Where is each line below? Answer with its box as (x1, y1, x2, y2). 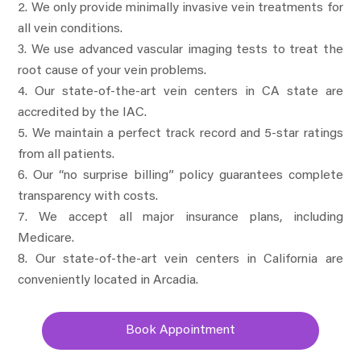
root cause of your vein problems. (18, 64, 207, 78)
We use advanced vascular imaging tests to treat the (31, 44, 343, 57)
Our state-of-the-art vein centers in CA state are (35, 85, 343, 99)
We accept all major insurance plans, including (39, 211, 343, 225)
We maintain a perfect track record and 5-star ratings (31, 127, 343, 141)
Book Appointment (126, 324, 235, 338)
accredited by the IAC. (18, 106, 147, 120)
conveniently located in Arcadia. (18, 274, 199, 288)
